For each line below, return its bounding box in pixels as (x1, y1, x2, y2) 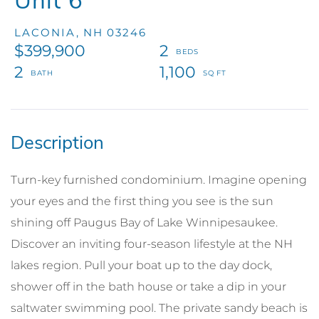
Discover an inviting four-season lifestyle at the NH (11, 236, 293, 251)
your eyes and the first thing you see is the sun (11, 194, 273, 208)
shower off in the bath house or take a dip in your (11, 279, 286, 293)
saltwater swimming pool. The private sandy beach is (11, 300, 308, 315)
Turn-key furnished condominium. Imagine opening (11, 172, 307, 187)
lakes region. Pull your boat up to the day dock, (11, 258, 272, 272)
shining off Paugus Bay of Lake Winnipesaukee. (11, 215, 278, 229)
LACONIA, (14, 25, 80, 39)
